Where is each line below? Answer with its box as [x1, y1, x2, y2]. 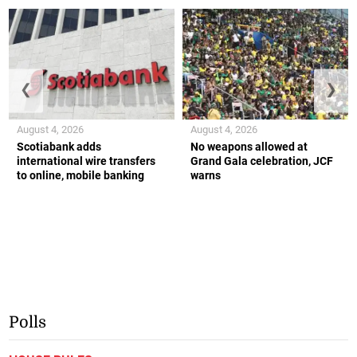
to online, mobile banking [17, 168, 145, 182]
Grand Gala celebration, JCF [190, 154, 333, 167]
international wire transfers [17, 154, 156, 167]
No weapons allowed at [190, 139, 308, 153]
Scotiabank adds [17, 139, 102, 153]
